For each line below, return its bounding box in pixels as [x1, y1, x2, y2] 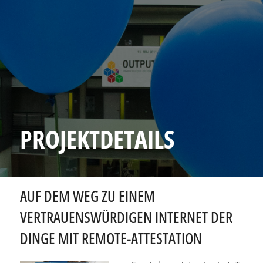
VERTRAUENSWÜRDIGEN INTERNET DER [19, 207, 232, 228]
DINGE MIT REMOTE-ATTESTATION [19, 228, 202, 249]
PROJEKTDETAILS [19, 122, 174, 156]
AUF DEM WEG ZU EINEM [19, 186, 155, 207]
